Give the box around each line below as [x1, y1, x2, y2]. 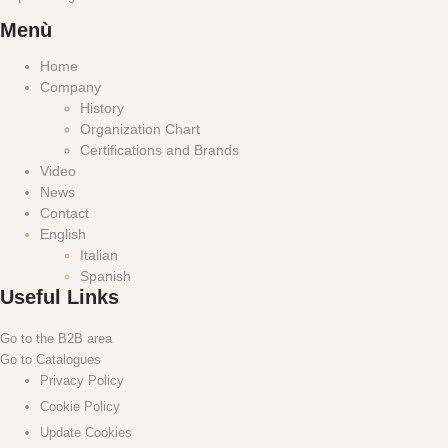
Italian [80, 247, 118, 264]
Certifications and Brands [80, 142, 239, 159]
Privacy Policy [40, 373, 124, 389]
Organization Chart [80, 121, 200, 138]
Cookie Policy [40, 399, 120, 415]
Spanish [80, 268, 131, 285]
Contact [40, 205, 89, 222]
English [40, 226, 86, 243]
